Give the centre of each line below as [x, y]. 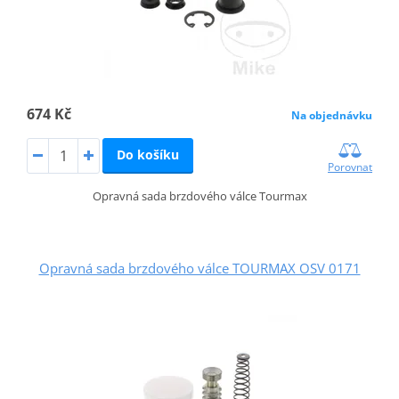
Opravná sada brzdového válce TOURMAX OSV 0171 [199, 268]
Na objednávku [332, 115]
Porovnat [350, 167]
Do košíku [147, 154]
